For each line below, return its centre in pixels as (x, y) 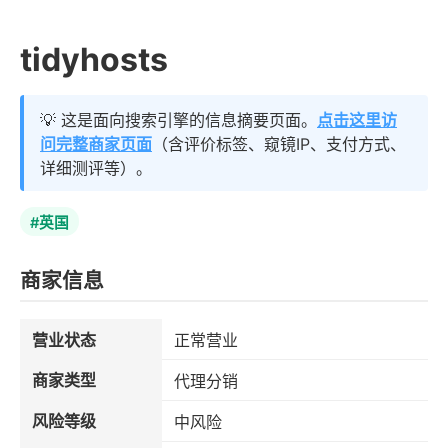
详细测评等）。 (96, 168)
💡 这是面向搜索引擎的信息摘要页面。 (178, 120)
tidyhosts (94, 59)
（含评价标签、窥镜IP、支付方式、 (279, 144)
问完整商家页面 (96, 144)
